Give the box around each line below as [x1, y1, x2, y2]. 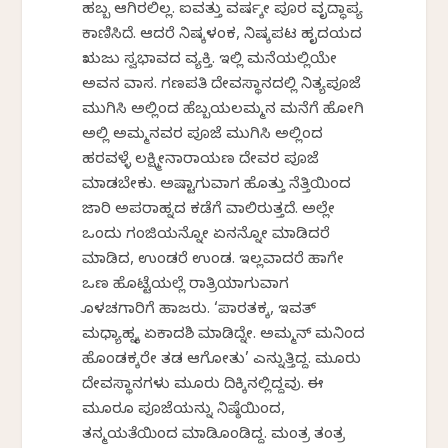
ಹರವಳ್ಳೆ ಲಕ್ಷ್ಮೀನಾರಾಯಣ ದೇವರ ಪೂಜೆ [82, 151, 320, 172]
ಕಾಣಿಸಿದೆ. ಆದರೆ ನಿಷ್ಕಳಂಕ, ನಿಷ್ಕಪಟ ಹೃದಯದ [82, 26, 363, 47]
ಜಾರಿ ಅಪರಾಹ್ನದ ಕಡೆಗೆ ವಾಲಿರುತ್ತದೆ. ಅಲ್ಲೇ [82, 201, 336, 222]
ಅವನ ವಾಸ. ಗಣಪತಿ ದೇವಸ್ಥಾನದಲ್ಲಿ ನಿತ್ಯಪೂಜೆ [82, 76, 362, 97]
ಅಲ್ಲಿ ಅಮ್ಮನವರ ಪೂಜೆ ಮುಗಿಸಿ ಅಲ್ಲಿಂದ [82, 126, 324, 147]
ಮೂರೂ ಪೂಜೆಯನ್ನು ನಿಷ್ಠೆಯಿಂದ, [82, 401, 286, 422]
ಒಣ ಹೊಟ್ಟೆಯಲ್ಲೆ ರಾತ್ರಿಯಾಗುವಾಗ [82, 276, 290, 297]
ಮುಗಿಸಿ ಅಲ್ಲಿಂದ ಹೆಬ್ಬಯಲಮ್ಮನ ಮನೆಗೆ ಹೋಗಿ [82, 101, 365, 122]
